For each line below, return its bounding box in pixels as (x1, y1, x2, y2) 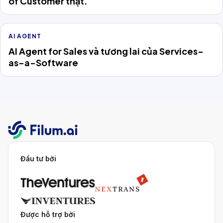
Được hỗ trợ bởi (20, 210, 75, 219)
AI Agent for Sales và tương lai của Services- (8, 45, 204, 57)
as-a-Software (8, 57, 78, 69)
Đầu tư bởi (20, 154, 56, 163)
